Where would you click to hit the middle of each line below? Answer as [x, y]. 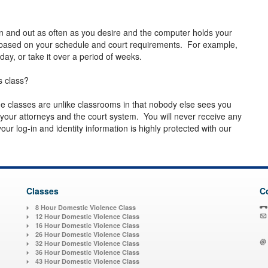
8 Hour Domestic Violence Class [86, 208]
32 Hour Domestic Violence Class [87, 243]
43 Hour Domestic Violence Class [87, 261]
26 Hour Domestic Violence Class [87, 234]
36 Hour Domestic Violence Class [87, 252]
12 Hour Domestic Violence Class [87, 217]
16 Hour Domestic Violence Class [87, 226]
